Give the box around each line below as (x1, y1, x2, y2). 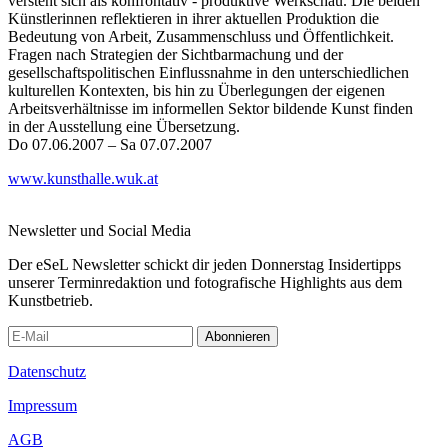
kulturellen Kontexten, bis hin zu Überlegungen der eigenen (8, 81, 385, 99)
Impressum (8, 396, 77, 414)
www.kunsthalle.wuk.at (8, 169, 158, 187)
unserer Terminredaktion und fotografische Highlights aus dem (8, 273, 402, 291)
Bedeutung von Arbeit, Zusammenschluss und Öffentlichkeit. (8, 27, 394, 45)
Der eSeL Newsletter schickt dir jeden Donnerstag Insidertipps (8, 255, 401, 273)
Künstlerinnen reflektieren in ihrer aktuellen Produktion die (8, 9, 379, 27)
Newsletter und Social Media (8, 221, 191, 239)
